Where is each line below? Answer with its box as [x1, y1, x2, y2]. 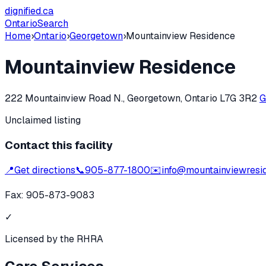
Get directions [14, 164, 75, 177]
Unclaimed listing [5, 113, 81, 126]
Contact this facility [5, 137, 113, 153]
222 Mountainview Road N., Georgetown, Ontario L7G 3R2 [5, 91, 257, 104]
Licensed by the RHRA [5, 233, 103, 246]
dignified [5, 5, 41, 17]
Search [37, 17, 68, 30]
